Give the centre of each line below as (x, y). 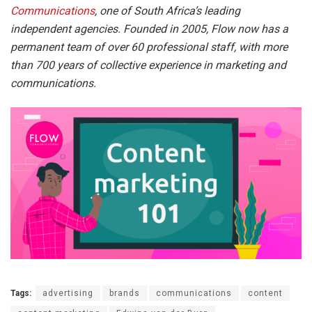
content (265, 294)
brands (125, 294)
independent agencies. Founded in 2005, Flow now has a (149, 29)
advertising (68, 294)
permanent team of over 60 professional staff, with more (149, 47)
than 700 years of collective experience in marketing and (148, 65)
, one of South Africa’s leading (167, 10)
